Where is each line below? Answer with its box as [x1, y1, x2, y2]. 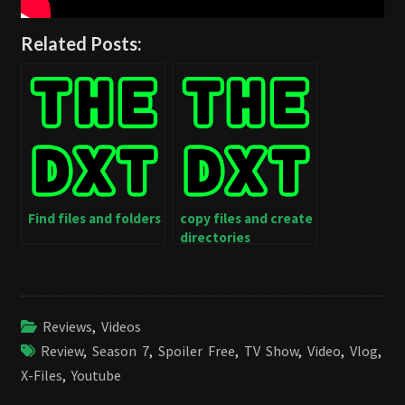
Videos [101, 317, 141, 336]
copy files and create [180, 210, 313, 228]
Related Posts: [21, 33, 142, 55]
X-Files [21, 366, 62, 385]
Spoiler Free [158, 342, 235, 361]
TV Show [244, 342, 298, 361]
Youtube [71, 366, 121, 385]
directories [180, 229, 250, 247]
